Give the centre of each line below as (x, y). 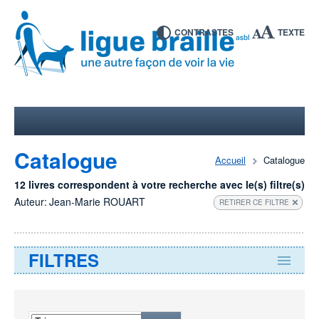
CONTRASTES (204, 32)
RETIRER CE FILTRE (254, 202)
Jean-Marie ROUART (97, 202)
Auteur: (31, 202)
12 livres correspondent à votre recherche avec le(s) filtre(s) (159, 184)
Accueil (230, 160)
